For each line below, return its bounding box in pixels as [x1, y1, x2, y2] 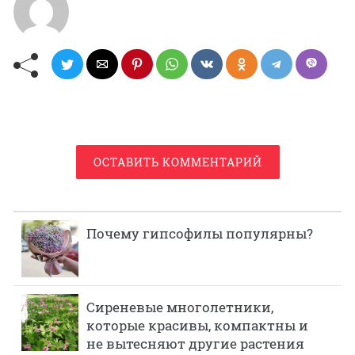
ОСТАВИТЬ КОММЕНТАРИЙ [93, 154, 262, 170]
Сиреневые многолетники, [86, 297, 273, 316]
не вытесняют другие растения [86, 334, 304, 353]
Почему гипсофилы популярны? [86, 223, 313, 242]
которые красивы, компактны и [86, 315, 308, 334]
